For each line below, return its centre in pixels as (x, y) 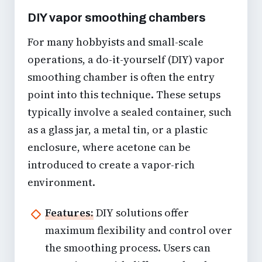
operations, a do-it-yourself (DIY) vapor (126, 60)
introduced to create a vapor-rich (111, 165)
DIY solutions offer (141, 213)
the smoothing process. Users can (128, 248)
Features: (69, 213)
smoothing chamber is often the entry (121, 77)
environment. (61, 182)
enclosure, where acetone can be (109, 147)
